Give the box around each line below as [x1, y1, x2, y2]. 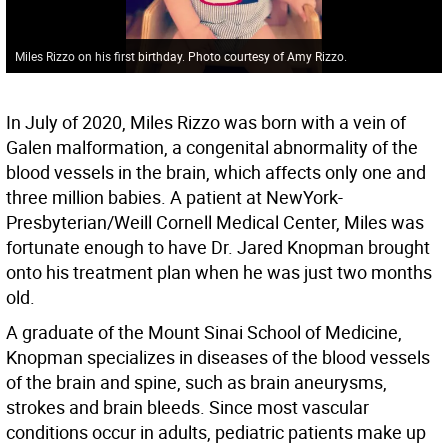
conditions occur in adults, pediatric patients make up [6, 420, 426, 445]
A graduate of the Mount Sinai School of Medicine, [6, 320, 402, 345]
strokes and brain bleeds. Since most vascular [6, 395, 369, 420]
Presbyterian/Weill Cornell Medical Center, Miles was [6, 210, 424, 235]
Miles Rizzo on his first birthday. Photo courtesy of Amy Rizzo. [14, 47, 347, 64]
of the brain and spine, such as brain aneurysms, [6, 370, 387, 395]
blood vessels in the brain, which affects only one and [6, 160, 426, 185]
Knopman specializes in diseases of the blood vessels [6, 345, 430, 370]
